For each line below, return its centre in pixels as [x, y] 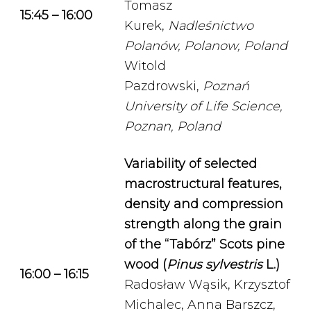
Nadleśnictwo [211, 26]
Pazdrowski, [163, 86]
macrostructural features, [203, 184]
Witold [145, 66]
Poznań [226, 86]
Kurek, [146, 26]
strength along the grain [203, 224]
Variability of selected [191, 164]
